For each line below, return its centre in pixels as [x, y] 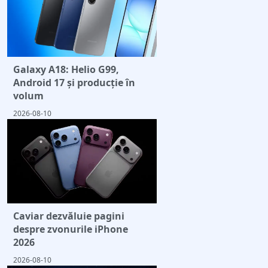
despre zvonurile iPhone [71, 229]
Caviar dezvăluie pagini [69, 216]
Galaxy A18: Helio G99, [66, 70]
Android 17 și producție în [74, 83]
